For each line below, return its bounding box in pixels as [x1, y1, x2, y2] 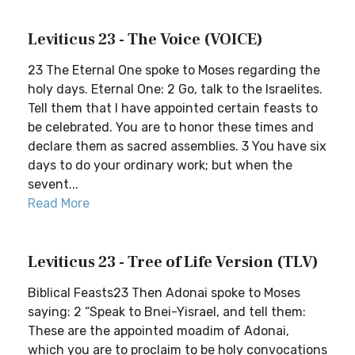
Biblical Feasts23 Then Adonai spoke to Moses [28, 285, 300, 300]
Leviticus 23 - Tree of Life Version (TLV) [28, 252, 319, 273]
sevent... [28, 177, 78, 192]
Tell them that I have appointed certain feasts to [28, 101, 318, 116]
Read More [28, 196, 90, 211]
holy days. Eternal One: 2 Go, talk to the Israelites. [28, 82, 323, 97]
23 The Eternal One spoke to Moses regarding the [28, 63, 320, 78]
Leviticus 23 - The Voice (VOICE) [28, 29, 263, 50]
